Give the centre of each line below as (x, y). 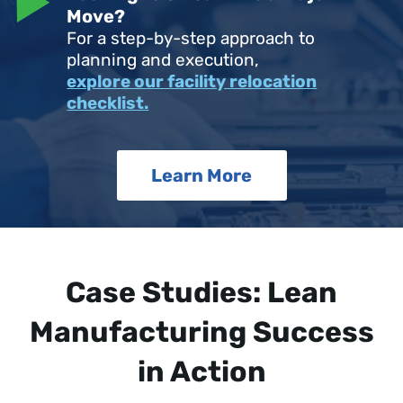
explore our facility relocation (192, 82)
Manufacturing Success (201, 332)
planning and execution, (163, 60)
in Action (201, 372)
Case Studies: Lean (201, 293)
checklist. (108, 103)
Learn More (201, 176)
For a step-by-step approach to (191, 39)
